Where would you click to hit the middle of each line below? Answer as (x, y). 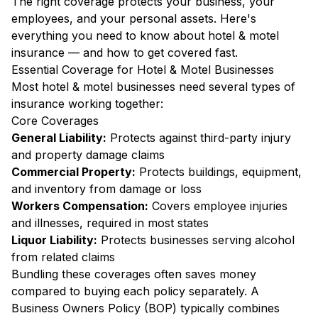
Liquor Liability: (54, 240)
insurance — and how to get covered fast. (125, 53)
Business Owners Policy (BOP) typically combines (146, 308)
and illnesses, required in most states (110, 223)
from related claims (63, 257)
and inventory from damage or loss (106, 189)
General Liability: (59, 138)
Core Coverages (55, 121)
